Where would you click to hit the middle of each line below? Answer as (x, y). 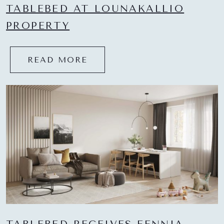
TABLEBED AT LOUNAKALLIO (95, 8)
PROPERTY (38, 25)
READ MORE (57, 59)
